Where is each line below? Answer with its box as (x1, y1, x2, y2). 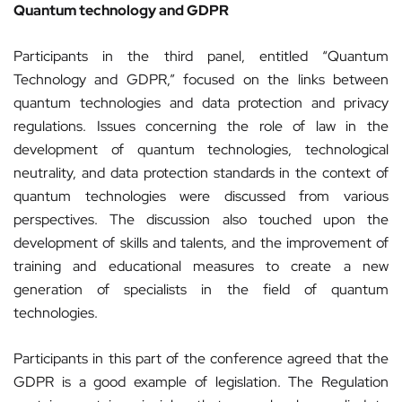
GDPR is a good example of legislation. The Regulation (13, 372, 389, 391)
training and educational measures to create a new (13, 257, 389, 275)
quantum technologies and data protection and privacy (13, 93, 389, 112)
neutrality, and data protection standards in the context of (13, 163, 389, 182)
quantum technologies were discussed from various (13, 187, 389, 205)
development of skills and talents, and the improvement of (13, 233, 389, 252)
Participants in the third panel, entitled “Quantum (13, 47, 389, 66)
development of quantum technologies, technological (13, 140, 389, 159)
